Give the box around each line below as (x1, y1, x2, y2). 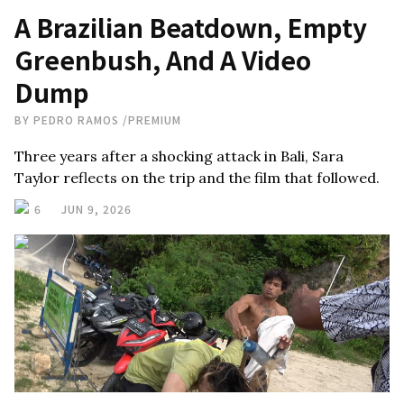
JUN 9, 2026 (61, 201, 132, 216)
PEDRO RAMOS (33, 112, 119, 127)
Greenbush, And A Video (14, 41, 311, 78)
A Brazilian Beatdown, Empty (14, 9, 367, 45)
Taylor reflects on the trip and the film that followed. (14, 169, 380, 187)
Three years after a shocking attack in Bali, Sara (14, 147, 344, 165)
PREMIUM (128, 112, 181, 127)
